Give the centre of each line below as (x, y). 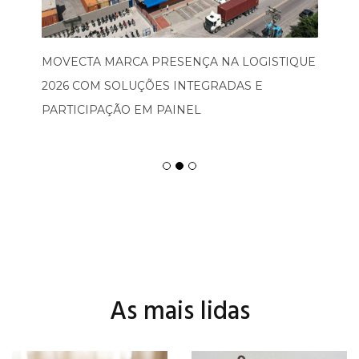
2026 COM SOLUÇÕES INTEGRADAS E (152, 86)
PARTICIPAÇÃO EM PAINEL (121, 110)
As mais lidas (179, 312)
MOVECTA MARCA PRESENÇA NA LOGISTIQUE (178, 62)
